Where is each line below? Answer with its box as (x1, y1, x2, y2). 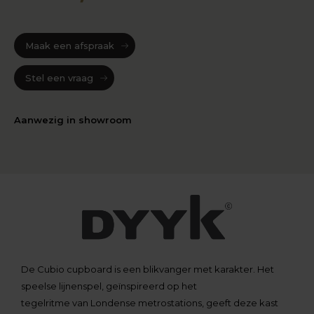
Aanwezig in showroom (14, 114, 132, 125)
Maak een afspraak (25, 39, 114, 51)
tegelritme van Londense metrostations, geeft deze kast (21, 296, 278, 308)
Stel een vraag (25, 71, 93, 83)
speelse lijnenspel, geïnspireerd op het (21, 280, 197, 292)
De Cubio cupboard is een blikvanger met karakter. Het (21, 263, 274, 275)
